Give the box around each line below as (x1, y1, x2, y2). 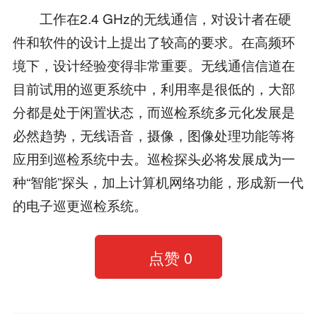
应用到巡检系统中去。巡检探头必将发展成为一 (12, 148, 295, 168)
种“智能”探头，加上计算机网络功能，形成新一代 (12, 171, 304, 191)
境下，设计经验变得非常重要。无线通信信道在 (12, 54, 295, 74)
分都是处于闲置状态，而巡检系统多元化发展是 (12, 101, 295, 121)
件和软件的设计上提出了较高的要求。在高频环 (12, 31, 295, 51)
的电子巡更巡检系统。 (12, 195, 147, 214)
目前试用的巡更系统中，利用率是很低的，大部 (12, 78, 295, 98)
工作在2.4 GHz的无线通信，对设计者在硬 (12, 8, 292, 28)
